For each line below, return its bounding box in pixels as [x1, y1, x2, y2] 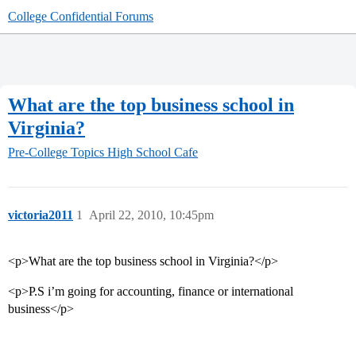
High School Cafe [107, 145, 198, 160]
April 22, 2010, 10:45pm [89, 208, 214, 222]
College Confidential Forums [8, 10, 153, 23]
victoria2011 [8, 208, 73, 222]
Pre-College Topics [8, 145, 104, 160]
